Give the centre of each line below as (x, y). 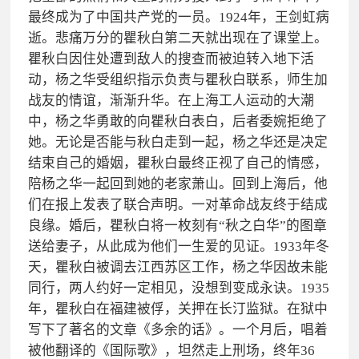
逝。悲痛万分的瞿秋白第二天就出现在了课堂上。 (177, 38)
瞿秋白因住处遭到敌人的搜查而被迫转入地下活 (171, 58)
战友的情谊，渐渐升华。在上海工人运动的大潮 (171, 100)
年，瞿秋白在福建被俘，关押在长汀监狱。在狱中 (177, 309)
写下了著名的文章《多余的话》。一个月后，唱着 (177, 329)
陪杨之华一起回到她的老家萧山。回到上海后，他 (177, 184)
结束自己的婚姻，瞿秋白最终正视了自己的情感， (177, 163)
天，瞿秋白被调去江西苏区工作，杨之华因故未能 (177, 267)
